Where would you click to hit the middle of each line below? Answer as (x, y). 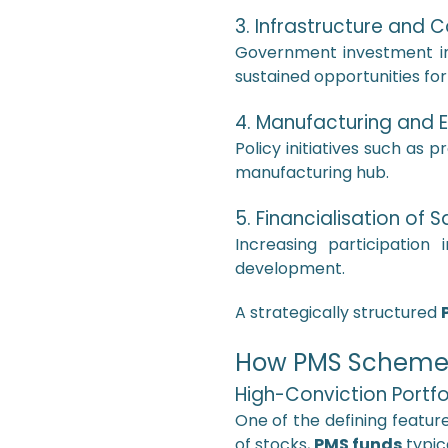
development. (289, 268)
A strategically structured (337, 312)
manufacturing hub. (311, 172)
